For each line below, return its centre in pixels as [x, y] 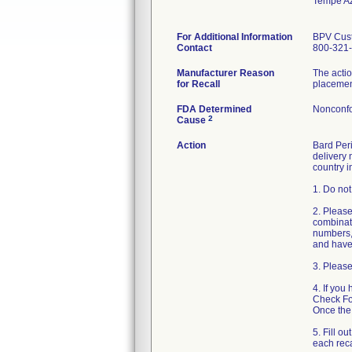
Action [191, 145]
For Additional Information [235, 37]
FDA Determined [214, 109]
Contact [194, 48]
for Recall [198, 84]
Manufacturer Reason [225, 73]
